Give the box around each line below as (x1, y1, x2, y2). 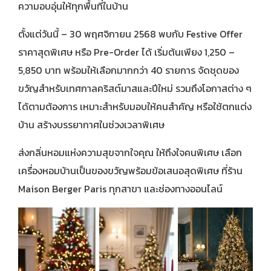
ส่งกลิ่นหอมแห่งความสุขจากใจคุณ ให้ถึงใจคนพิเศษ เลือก (18, 145, 242, 160)
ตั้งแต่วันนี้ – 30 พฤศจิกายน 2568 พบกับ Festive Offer (18, 27, 243, 42)
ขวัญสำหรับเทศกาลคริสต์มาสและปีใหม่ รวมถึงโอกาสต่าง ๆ (18, 81, 252, 96)
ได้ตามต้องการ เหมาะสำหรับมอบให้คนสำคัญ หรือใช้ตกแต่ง (18, 99, 252, 114)
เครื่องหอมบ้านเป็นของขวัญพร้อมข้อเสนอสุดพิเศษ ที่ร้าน (18, 163, 243, 178)
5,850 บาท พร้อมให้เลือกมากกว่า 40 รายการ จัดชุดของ (18, 63, 239, 78)
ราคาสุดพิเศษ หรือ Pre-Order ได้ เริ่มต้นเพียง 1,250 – (18, 45, 235, 60)
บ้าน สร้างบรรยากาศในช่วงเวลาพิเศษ (18, 117, 165, 132)
